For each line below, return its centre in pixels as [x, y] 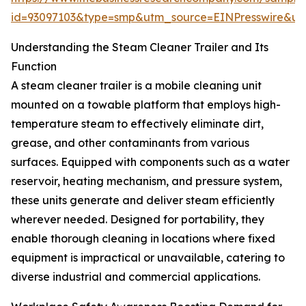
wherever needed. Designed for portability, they [138, 220]
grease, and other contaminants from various [130, 143]
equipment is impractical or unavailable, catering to [148, 258]
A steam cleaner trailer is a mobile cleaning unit [136, 86]
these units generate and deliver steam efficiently [143, 200]
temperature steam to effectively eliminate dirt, [137, 124]
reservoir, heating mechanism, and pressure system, [147, 181]
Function [34, 67]
